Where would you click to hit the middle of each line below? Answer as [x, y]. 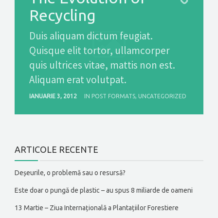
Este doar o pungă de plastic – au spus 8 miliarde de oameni [104, 191]
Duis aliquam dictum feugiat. [91, 36]
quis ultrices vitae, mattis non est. [102, 65]
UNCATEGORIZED [162, 96]
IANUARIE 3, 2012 [54, 96]
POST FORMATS [113, 96]
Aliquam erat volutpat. [78, 80]
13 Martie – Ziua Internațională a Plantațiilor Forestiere [97, 208]
